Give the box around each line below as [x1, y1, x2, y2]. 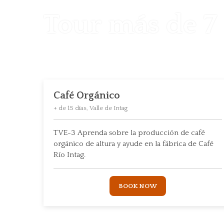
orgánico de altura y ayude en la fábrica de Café [53, 139, 213, 148]
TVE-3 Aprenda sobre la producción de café [53, 128, 205, 137]
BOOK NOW [118, 182, 157, 189]
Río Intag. [53, 150, 85, 159]
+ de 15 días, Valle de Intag [53, 104, 128, 111]
